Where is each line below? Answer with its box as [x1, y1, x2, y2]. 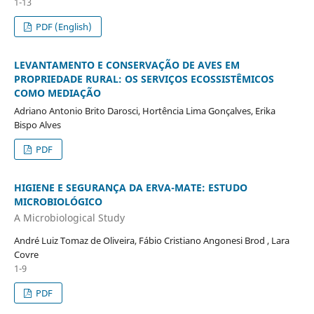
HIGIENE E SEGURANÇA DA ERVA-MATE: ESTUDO [13, 180, 247, 194]
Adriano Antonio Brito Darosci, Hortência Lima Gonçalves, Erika [13, 104, 275, 117]
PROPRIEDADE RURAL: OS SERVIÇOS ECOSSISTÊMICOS [13, 71, 274, 86]
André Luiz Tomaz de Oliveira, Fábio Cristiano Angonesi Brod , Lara [13, 234, 289, 247]
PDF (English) [34, 20, 93, 33]
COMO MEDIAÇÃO [13, 86, 101, 100]
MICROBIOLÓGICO [13, 194, 102, 208]
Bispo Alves [13, 118, 61, 131]
